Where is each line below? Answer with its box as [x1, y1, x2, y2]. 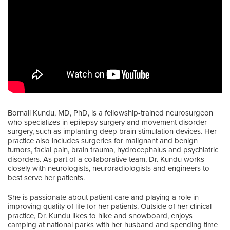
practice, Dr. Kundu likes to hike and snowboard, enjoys [8, 210, 193, 220]
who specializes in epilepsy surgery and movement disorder [8, 117, 207, 127]
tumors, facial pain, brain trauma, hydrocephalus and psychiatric [8, 145, 218, 155]
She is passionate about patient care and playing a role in [8, 192, 199, 202]
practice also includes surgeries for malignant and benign [8, 136, 198, 145]
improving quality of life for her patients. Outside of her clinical [8, 201, 212, 211]
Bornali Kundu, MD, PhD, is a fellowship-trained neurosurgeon [8, 108, 213, 118]
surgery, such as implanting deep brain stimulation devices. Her [8, 126, 217, 136]
